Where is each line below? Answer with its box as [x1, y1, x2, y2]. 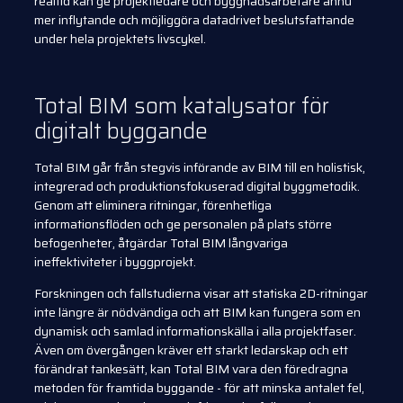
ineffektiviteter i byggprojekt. [34, 251, 196, 272]
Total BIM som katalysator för [34, 88, 329, 123]
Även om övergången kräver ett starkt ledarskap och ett [34, 340, 348, 361]
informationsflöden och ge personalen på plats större [34, 213, 332, 234]
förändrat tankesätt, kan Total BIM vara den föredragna [34, 359, 348, 380]
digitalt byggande [34, 113, 208, 148]
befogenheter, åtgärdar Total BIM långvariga [34, 232, 288, 253]
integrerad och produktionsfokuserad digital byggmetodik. [34, 175, 360, 196]
